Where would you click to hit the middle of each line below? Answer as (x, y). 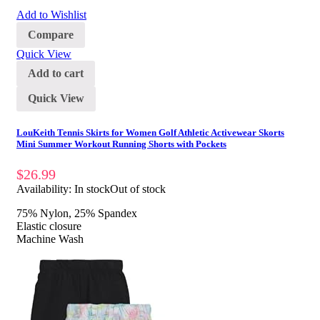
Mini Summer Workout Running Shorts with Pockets (121, 144)
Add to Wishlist (51, 14)
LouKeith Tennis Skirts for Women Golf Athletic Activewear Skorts (150, 133)
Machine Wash (50, 239)
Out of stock (138, 189)
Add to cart (56, 73)
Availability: (45, 189)
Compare (51, 34)
